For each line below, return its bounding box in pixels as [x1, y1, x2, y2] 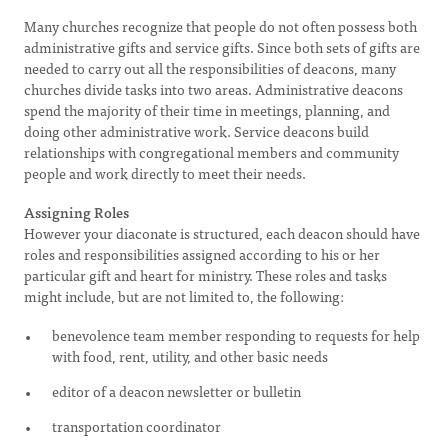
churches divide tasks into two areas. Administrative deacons [24, 78, 403, 100]
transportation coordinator [52, 415, 221, 437]
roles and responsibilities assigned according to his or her [24, 243, 380, 265]
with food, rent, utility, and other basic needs [52, 345, 328, 367]
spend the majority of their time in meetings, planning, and [24, 99, 390, 121]
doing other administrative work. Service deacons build [24, 120, 369, 142]
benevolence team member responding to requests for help [52, 324, 420, 346]
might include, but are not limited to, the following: [24, 285, 344, 307]
